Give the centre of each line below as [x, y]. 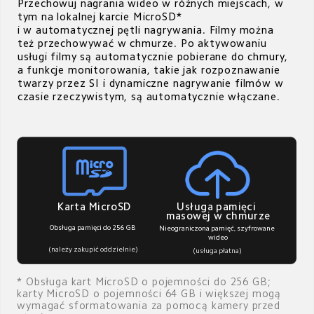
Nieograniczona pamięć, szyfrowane [218, 229]
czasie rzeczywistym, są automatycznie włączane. [149, 96]
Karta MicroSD [94, 207]
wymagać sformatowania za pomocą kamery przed [150, 306]
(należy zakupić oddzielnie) [93, 250]
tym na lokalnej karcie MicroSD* [100, 16]
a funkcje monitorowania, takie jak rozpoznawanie [150, 69]
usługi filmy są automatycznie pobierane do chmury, [155, 56]
